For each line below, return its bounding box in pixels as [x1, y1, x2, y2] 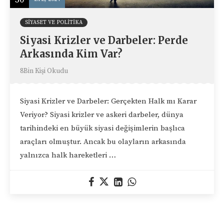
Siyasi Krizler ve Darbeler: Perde [20, 33, 188, 46]
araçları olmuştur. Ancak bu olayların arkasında [20, 136, 186, 146]
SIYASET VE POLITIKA [25, 18, 82, 26]
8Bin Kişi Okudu [20, 66, 68, 75]
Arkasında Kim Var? [20, 47, 122, 60]
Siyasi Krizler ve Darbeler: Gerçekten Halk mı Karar [20, 96, 196, 106]
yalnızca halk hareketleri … [20, 150, 116, 160]
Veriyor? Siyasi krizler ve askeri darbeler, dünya [20, 109, 183, 119]
